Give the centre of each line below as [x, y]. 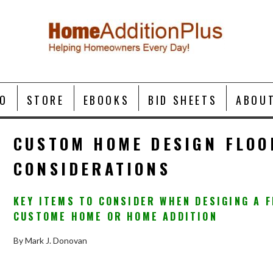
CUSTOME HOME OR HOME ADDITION [115, 216]
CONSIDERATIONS [92, 168]
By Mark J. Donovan [50, 240]
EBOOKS [106, 100]
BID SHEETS [183, 100]
